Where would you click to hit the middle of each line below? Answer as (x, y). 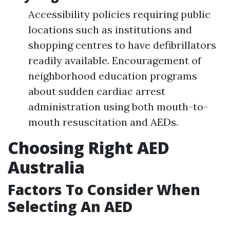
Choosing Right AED (89, 148)
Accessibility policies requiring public (119, 14)
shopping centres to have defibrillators (122, 45)
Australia (46, 167)
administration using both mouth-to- (118, 107)
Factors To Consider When (104, 189)
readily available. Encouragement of (115, 60)
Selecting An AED (70, 206)
